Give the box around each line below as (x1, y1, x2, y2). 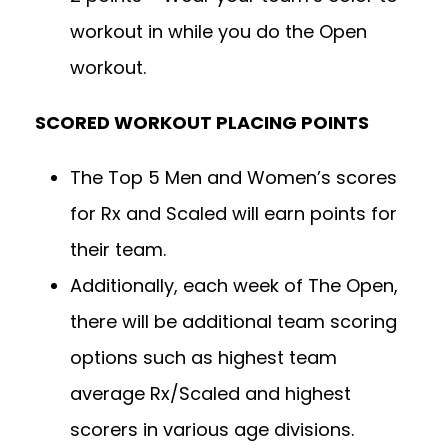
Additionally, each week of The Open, (70, 273, 398, 299)
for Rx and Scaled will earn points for (70, 201, 397, 227)
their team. (70, 237, 176, 263)
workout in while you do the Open (70, 19, 367, 45)
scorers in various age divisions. (70, 417, 359, 443)
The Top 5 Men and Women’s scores (70, 165, 397, 191)
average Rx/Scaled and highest (70, 381, 351, 407)
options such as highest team (70, 345, 337, 371)
